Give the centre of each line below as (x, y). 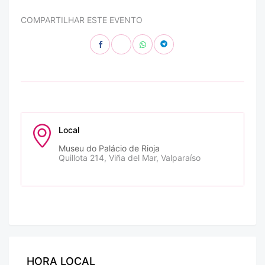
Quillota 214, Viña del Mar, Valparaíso (130, 158)
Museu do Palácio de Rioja (109, 148)
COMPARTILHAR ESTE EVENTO (82, 20)
